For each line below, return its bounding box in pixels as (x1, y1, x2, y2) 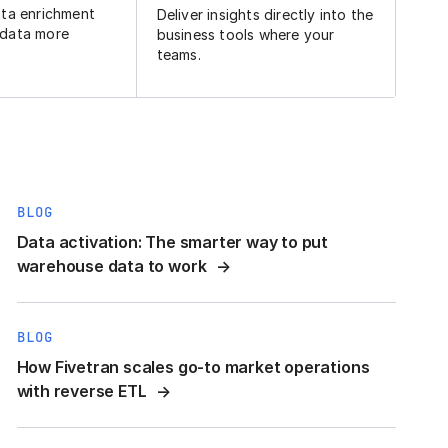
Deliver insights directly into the (156, 6, 374, 24)
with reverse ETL (16, 381, 147, 402)
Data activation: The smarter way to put (16, 232, 329, 253)
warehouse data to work (16, 256, 207, 277)
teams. (156, 46, 201, 64)
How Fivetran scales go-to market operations (16, 357, 370, 378)
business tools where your (156, 26, 335, 44)
